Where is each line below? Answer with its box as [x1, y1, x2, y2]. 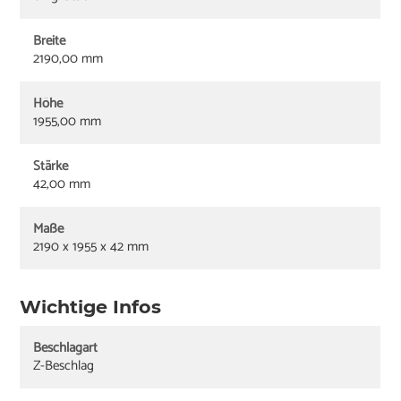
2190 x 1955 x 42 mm [33, 235, 149, 259]
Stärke [33, 155, 69, 178]
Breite [33, 30, 66, 53]
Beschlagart [33, 337, 98, 360]
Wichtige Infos [20, 295, 162, 319]
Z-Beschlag [33, 354, 95, 378]
